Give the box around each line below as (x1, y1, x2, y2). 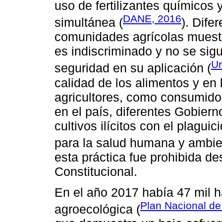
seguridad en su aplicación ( (55, 61, 211, 75)
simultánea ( (55, 15, 123, 30)
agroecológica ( (55, 202, 140, 217)
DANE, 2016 (123, 12, 181, 24)
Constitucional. (55, 164, 137, 178)
